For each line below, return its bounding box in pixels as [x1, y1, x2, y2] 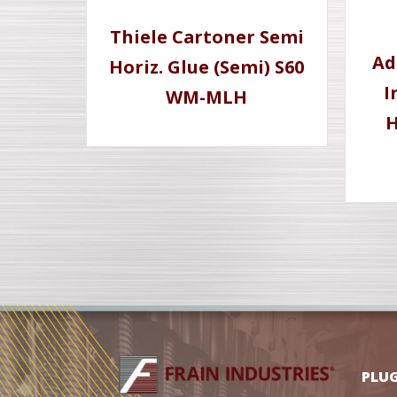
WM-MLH [166, 84, 248, 109]
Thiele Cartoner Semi [109, 24, 304, 49]
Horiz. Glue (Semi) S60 [109, 54, 305, 79]
